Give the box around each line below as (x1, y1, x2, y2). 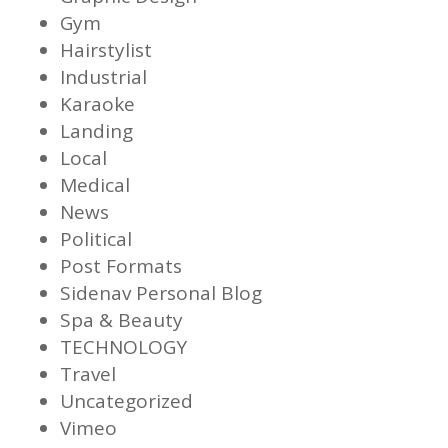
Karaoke (60, 90, 135, 117)
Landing (60, 117, 133, 144)
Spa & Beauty (60, 306, 183, 333)
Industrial (60, 63, 147, 90)
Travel (60, 360, 116, 387)
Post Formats (60, 252, 182, 279)
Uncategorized (60, 387, 193, 414)
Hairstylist (60, 36, 152, 63)
